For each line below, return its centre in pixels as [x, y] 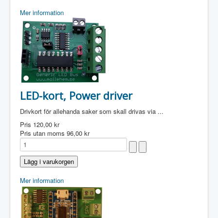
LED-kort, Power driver [76, 95]
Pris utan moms [43, 133]
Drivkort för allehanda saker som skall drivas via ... [92, 111]
